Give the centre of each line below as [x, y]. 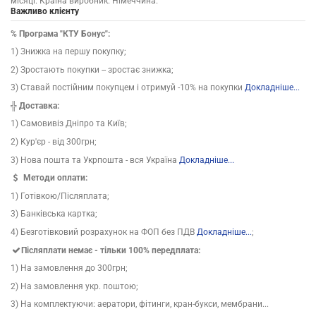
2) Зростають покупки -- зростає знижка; [92, 69]
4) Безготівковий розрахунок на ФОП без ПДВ [104, 232]
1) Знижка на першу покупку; [68, 52]
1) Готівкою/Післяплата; [60, 196]
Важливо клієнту [45, 11]
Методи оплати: [55, 178]
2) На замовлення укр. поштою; [74, 286]
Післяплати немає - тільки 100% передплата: [111, 250]
